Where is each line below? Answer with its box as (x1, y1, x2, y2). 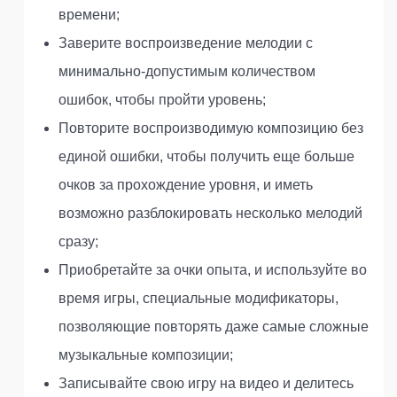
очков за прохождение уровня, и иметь (58, 177, 313, 192)
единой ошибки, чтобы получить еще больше (58, 149, 354, 164)
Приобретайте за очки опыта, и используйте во (58, 262, 367, 277)
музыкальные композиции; (58, 347, 233, 362)
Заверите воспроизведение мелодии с (58, 35, 313, 51)
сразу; (58, 234, 98, 249)
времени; (58, 7, 120, 22)
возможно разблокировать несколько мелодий (58, 206, 362, 221)
